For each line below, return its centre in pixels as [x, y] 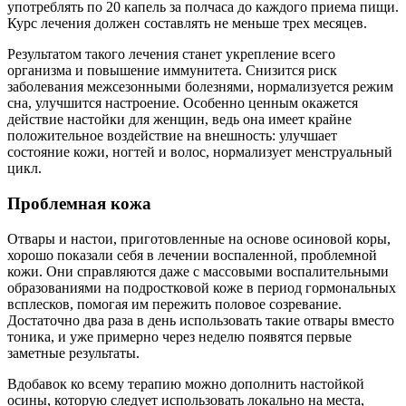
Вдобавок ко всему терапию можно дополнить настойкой [186, 383]
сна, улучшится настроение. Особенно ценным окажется [183, 103]
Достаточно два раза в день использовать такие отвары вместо [201, 320]
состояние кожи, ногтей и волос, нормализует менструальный [200, 152]
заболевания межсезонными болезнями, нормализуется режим [200, 87]
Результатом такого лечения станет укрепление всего [171, 54]
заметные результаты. [73, 353]
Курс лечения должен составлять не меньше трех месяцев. [187, 24]
